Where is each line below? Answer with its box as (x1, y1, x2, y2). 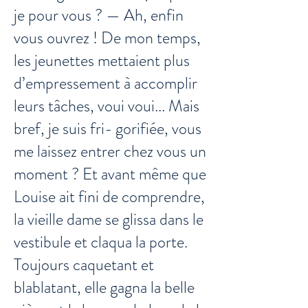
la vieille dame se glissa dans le (14, 208, 203, 231)
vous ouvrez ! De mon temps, (14, 26, 201, 49)
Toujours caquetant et (14, 253, 154, 276)
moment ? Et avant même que (14, 162, 206, 186)
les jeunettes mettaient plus (14, 49, 190, 72)
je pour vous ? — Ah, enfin (14, 3, 184, 27)
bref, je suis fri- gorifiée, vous (14, 117, 201, 140)
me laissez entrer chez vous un (14, 140, 206, 163)
